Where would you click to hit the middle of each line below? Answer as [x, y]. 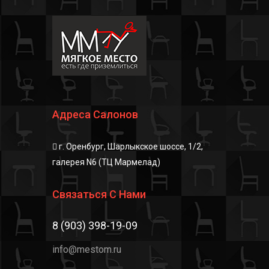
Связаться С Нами [99, 194]
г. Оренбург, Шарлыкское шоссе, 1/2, [130, 147]
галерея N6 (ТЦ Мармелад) [106, 162]
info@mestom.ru [87, 249]
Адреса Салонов [95, 114]
